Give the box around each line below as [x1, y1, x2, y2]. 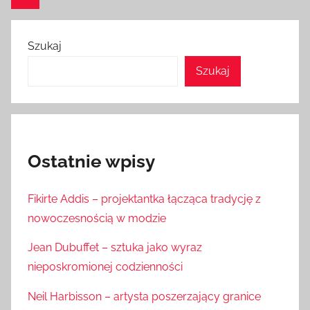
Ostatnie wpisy [28, 151, 155, 172]
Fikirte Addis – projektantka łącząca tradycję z [28, 192, 261, 206]
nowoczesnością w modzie [28, 212, 166, 226]
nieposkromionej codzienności [28, 260, 183, 274]
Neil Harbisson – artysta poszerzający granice [28, 289, 261, 303]
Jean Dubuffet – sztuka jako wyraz [28, 241, 202, 255]
